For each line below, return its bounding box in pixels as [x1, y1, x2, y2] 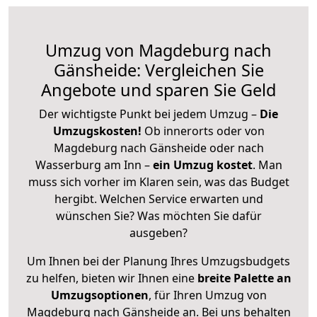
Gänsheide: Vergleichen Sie [53, 58, 264, 81]
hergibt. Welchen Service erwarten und [54, 190, 263, 207]
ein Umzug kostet [152, 156, 253, 173]
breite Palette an [197, 270, 292, 286]
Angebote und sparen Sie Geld [41, 78, 276, 101]
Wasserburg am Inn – [35, 156, 153, 173]
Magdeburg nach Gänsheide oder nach [53, 139, 264, 156]
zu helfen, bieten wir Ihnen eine [25, 270, 197, 286]
